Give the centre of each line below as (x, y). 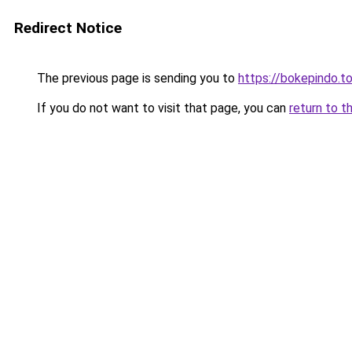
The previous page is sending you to (136, 78)
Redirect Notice (68, 28)
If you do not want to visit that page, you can (161, 108)
